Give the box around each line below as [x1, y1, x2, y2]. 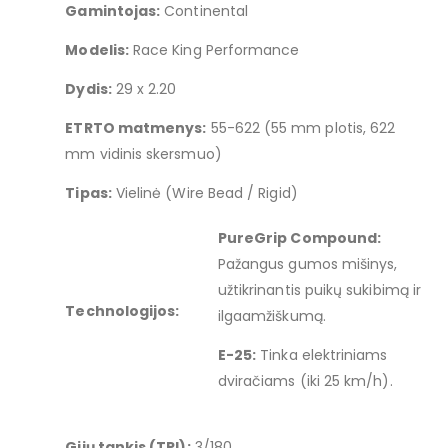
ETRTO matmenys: [65, 117, 207, 138]
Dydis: [65, 78, 112, 99]
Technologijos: [65, 300, 180, 321]
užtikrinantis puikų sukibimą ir [217, 280, 422, 301]
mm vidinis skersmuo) [65, 143, 222, 164]
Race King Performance [128, 39, 300, 60]
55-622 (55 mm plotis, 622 [206, 117, 396, 138]
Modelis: [65, 39, 129, 60]
